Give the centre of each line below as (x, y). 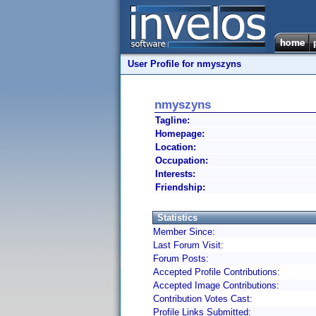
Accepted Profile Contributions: (217, 272)
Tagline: (172, 120)
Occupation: (182, 160)
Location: (176, 147)
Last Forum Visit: (188, 245)
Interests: (175, 174)
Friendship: (180, 187)
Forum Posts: (181, 259)
